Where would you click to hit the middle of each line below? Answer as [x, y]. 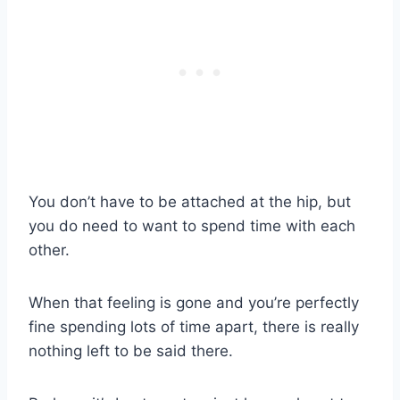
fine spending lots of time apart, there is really [194, 327]
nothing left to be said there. [131, 351]
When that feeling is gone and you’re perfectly [194, 303]
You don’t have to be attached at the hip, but [190, 202]
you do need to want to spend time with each [192, 226]
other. [49, 250]
